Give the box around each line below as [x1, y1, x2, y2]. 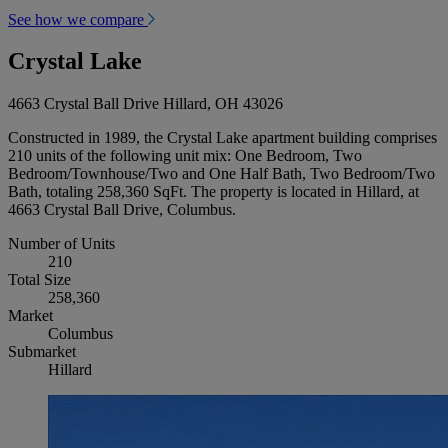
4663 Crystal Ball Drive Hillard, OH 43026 [8, 95, 283, 113]
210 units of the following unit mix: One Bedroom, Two [8, 147, 362, 165]
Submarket [8, 343, 76, 361]
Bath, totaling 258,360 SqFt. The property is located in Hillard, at [8, 183, 419, 201]
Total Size [8, 271, 71, 289]
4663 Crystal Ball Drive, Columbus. [8, 201, 236, 219]
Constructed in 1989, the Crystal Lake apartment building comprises [8, 129, 437, 147]
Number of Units [8, 235, 115, 253]
